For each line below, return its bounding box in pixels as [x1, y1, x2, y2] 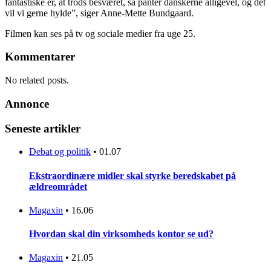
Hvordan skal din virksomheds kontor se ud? [29, 229, 214, 240]
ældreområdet [29, 181, 87, 192]
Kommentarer [5, 50, 75, 64]
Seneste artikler [5, 122, 80, 135]
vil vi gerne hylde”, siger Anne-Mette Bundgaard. [5, 7, 194, 18]
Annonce [5, 97, 49, 110]
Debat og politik [29, 146, 91, 157]
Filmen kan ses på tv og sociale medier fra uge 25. [5, 28, 195, 39]
